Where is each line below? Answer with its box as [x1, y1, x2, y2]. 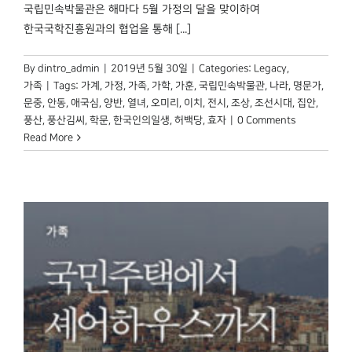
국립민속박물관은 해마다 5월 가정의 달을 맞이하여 [24, 2, 260, 16]
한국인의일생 [113, 114, 170, 126]
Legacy [254, 62, 287, 74]
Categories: [199, 62, 254, 74]
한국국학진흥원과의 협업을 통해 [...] [24, 22, 191, 35]
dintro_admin [38, 62, 100, 74]
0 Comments [237, 114, 295, 126]
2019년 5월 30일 [111, 62, 188, 74]
